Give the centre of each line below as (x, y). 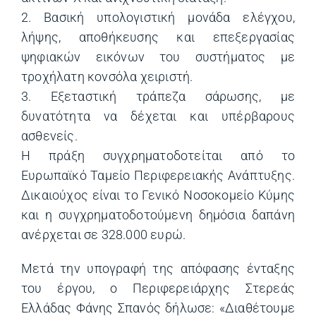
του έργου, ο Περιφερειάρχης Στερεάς (158, 288)
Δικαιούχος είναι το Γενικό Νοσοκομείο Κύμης (158, 195)
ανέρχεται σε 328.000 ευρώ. (104, 235)
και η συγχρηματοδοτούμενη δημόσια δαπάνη (158, 215)
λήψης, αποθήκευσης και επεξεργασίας (158, 37)
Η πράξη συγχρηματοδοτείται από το (158, 156)
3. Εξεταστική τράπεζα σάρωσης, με (158, 96)
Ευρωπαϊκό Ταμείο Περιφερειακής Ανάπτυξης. (158, 175)
